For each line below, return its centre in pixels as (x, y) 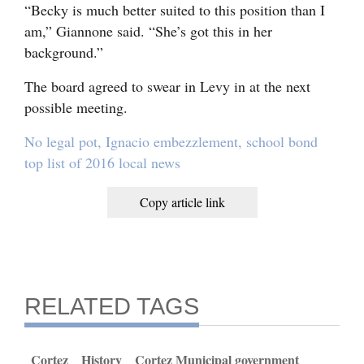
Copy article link (182, 201)
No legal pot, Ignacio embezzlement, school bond (171, 141)
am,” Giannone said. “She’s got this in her (148, 30)
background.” (64, 52)
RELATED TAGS (112, 306)
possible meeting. (76, 107)
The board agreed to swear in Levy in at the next (167, 86)
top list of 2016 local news (102, 162)
